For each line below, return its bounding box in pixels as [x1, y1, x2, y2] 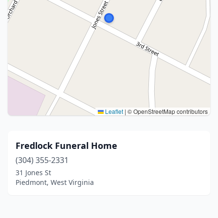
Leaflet [104, 107, 123, 115]
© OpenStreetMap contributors [126, 107, 208, 115]
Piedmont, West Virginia [16, 178, 94, 187]
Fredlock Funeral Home [16, 140, 117, 151]
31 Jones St [16, 168, 51, 177]
